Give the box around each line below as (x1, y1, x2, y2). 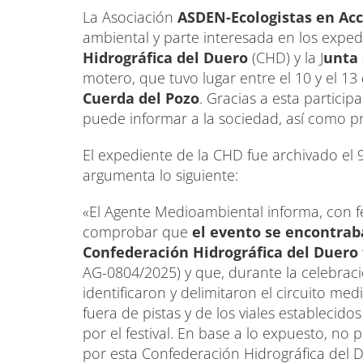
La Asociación (83, 7, 173, 28)
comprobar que (83, 222, 192, 242)
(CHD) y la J (248, 48, 323, 68)
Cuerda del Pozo (83, 88, 199, 109)
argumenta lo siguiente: (83, 165, 238, 186)
